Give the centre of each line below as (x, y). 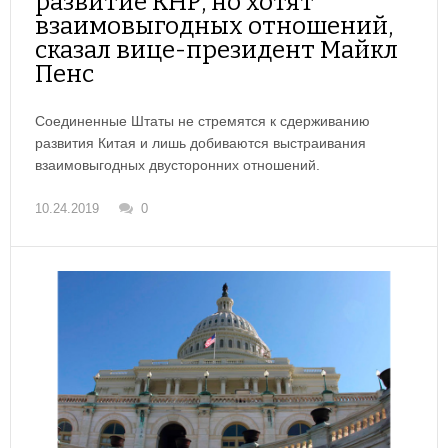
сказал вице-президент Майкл (216, 50)
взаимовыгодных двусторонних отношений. (177, 165)
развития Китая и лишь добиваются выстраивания (200, 143)
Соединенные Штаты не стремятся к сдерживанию (202, 121)
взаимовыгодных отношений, (214, 26)
